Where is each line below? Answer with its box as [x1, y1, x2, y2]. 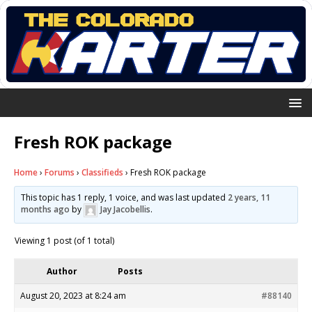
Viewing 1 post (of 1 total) [15, 234, 114, 247]
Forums [45, 166, 75, 178]
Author [47, 265, 77, 277]
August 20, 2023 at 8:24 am [20, 289, 126, 302]
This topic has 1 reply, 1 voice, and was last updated [21, 191, 228, 203]
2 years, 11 [228, 191, 271, 203]
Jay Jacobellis [100, 203, 151, 216]
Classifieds [81, 166, 123, 178]
